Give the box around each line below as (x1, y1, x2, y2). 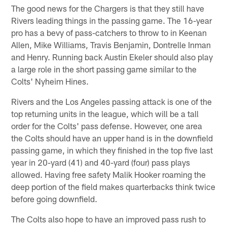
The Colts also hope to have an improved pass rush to (11, 214, 206, 224)
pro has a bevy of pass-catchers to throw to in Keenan (11, 27, 207, 38)
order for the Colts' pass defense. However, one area (11, 121, 203, 131)
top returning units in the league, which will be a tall (11, 108, 199, 119)
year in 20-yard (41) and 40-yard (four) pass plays (11, 157, 191, 168)
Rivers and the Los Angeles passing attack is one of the (11, 96, 212, 107)
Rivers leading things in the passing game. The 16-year (11, 15, 212, 26)
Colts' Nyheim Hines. (11, 76, 89, 87)
